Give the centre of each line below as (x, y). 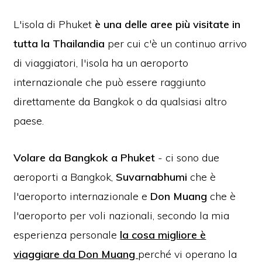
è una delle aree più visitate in (168, 25)
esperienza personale (67, 235)
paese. (29, 121)
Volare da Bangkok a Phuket (86, 158)
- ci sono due (189, 158)
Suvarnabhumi (152, 177)
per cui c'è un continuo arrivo (177, 44)
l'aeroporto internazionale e (82, 196)
